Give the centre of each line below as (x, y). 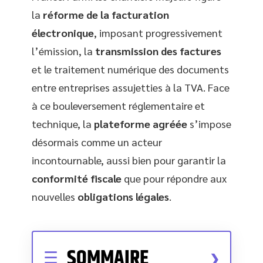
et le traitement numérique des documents (130, 69)
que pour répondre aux (174, 178)
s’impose (209, 124)
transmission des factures (158, 51)
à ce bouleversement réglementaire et (118, 105)
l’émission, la (63, 51)
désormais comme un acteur (97, 142)
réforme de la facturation (106, 14)
